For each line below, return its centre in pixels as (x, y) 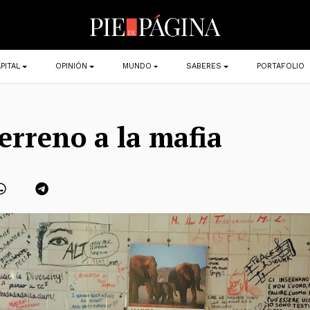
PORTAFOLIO (281, 66)
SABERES (204, 66)
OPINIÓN (71, 66)
